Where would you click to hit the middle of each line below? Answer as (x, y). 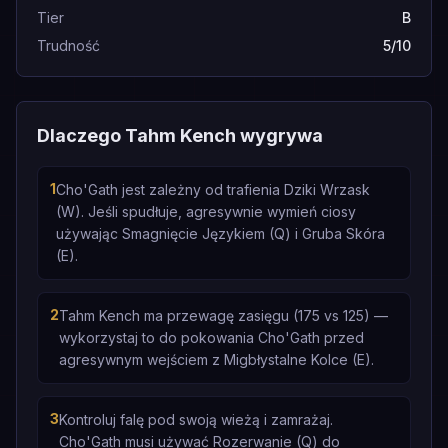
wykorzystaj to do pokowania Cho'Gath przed (211, 337)
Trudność (68, 45)
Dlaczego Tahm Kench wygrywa (180, 135)
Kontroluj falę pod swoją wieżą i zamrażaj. (196, 419)
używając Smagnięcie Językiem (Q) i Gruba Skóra (220, 233)
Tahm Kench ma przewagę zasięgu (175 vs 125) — (223, 315)
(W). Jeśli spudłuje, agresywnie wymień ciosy (206, 211)
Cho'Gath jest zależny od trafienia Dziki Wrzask (213, 189)
